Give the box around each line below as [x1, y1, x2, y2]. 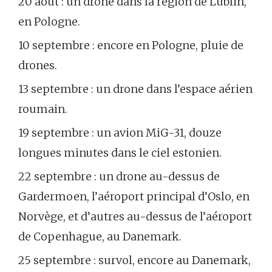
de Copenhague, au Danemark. [18, 229, 182, 244]
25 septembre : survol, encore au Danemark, [18, 253, 251, 268]
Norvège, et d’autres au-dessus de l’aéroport [18, 209, 252, 224]
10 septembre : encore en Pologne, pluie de [18, 38, 243, 53]
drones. [18, 58, 57, 73]
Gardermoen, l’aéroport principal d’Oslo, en [18, 189, 250, 204]
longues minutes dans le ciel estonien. [18, 146, 222, 160]
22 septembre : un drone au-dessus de [18, 169, 220, 184]
